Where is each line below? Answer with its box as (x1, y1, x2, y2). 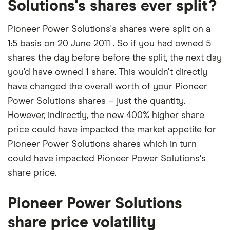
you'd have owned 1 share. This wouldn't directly (8, 67, 207, 77)
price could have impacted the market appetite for (8, 125, 216, 135)
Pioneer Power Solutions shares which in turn (8, 139, 197, 149)
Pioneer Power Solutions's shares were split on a (8, 24, 210, 34)
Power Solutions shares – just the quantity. (8, 96, 185, 106)
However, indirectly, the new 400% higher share (8, 110, 204, 120)
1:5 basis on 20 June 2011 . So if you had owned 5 (8, 39, 211, 48)
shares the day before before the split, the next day (8, 53, 222, 63)
